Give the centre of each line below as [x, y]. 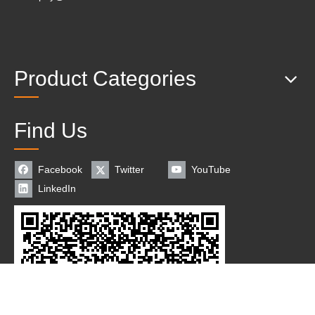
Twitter [129, 170]
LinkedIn [57, 189]
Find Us [51, 131]
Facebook [60, 170]
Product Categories [105, 79]
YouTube [211, 170]
